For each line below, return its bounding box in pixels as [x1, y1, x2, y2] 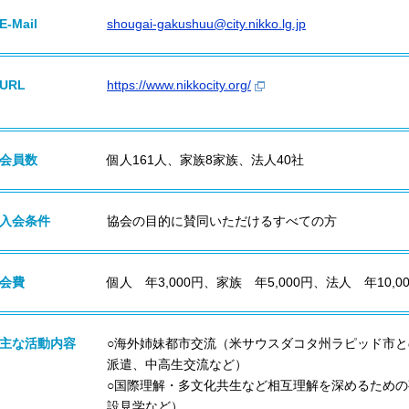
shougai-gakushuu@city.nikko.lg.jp [107, 16, 306, 31]
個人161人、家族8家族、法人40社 [107, 152, 304, 167]
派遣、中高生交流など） [107, 357, 247, 372]
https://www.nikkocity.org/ [107, 78, 251, 92]
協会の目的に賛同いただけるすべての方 [107, 214, 337, 228]
